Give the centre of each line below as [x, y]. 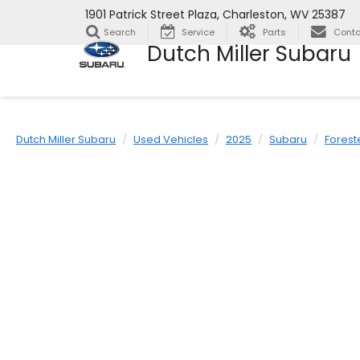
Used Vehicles [171, 139]
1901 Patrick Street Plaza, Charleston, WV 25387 [215, 15]
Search [120, 33]
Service [198, 33]
